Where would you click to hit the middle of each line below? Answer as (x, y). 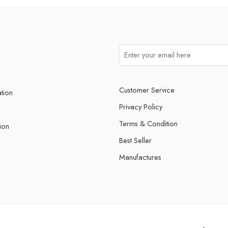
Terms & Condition (148, 123)
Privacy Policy (141, 106)
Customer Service (147, 90)
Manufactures (140, 157)
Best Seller (135, 140)
